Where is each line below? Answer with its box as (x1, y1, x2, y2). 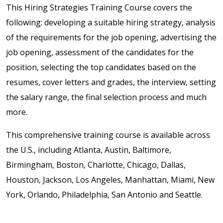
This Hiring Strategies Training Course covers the (6, 1, 192, 13)
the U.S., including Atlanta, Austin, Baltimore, (6, 144, 171, 155)
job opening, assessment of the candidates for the (6, 46, 194, 58)
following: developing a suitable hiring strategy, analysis (6, 16, 216, 28)
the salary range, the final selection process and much (6, 91, 207, 103)
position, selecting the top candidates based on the (6, 61, 196, 73)
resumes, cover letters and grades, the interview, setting (6, 76, 216, 88)
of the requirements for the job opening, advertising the (6, 31, 217, 43)
